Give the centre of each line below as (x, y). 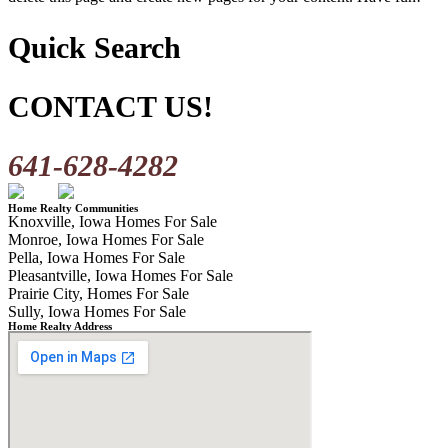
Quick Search (94, 47)
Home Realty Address (60, 325)
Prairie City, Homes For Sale (98, 293)
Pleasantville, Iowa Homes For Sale (120, 275)
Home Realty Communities (73, 207)
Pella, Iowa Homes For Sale (96, 257)
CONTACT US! (110, 106)
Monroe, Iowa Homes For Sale (106, 239)
